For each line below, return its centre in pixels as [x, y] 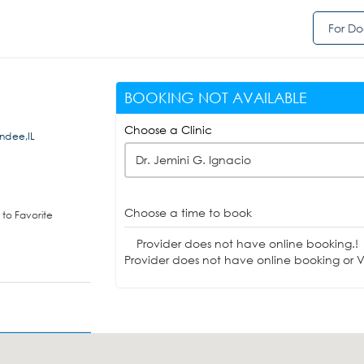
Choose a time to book [188, 212]
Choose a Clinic [168, 130]
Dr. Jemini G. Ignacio [193, 160]
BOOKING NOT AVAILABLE [215, 97]
